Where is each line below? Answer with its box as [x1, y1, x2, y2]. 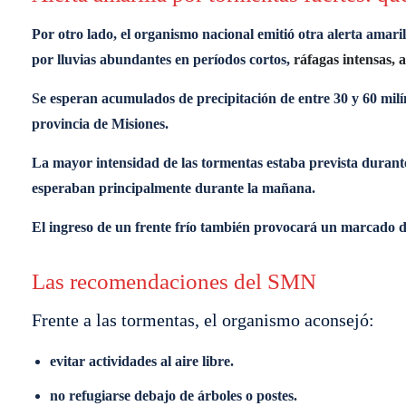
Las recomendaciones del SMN [32, 269, 316, 294]
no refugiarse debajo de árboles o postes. [50, 388, 297, 403]
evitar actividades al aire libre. [50, 353, 234, 369]
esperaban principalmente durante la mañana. [32, 180, 315, 196]
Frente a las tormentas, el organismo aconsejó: [32, 310, 374, 330]
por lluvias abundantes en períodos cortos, [32, 52, 290, 67]
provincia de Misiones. [32, 116, 169, 131]
